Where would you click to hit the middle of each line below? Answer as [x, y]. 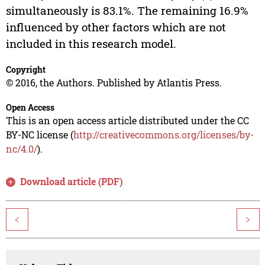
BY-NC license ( [39, 135]
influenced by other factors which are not [116, 27]
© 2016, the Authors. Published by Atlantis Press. [114, 83]
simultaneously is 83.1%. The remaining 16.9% [127, 11]
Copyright [25, 70]
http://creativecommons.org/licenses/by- [163, 135]
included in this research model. [91, 44]
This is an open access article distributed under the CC [127, 121]
